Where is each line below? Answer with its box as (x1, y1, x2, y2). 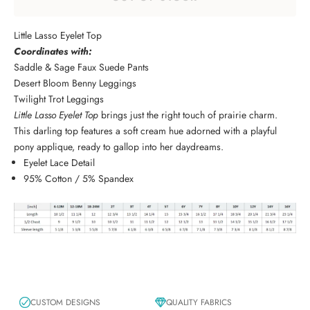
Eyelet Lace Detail (24, 155, 95, 170)
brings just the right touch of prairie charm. (98, 107, 277, 122)
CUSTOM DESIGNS (30, 295, 100, 309)
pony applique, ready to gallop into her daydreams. (14, 139, 224, 154)
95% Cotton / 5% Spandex (24, 171, 134, 185)
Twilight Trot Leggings (14, 91, 104, 106)
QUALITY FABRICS (165, 295, 232, 309)
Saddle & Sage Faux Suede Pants (14, 60, 149, 74)
